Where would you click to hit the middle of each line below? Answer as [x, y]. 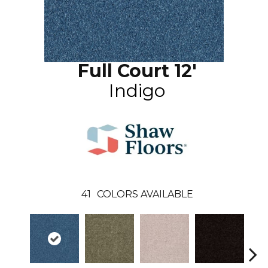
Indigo [137, 91]
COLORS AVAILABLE [145, 194]
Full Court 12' [137, 71]
